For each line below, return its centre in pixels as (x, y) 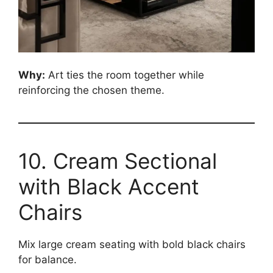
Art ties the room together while (125, 75)
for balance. (48, 260)
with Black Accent (109, 187)
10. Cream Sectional (118, 161)
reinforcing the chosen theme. (91, 90)
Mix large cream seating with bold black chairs (132, 245)
